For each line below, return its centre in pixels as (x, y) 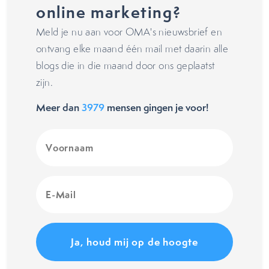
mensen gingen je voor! (156, 107)
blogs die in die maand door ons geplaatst (125, 65)
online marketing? (109, 12)
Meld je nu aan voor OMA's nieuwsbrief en (129, 32)
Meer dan (59, 107)
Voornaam (57, 136)
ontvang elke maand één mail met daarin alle (132, 49)
